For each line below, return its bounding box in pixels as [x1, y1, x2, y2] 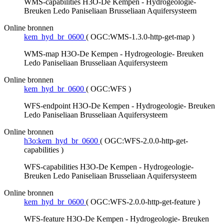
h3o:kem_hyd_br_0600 [24, 136, 98, 145]
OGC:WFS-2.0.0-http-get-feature [90, 197, 195, 206]
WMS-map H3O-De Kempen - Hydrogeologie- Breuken [24, 49, 203, 58]
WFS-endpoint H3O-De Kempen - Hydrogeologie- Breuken [24, 101, 215, 110]
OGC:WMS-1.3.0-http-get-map [90, 32, 190, 41]
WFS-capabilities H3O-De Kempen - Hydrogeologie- [24, 162, 193, 171]
